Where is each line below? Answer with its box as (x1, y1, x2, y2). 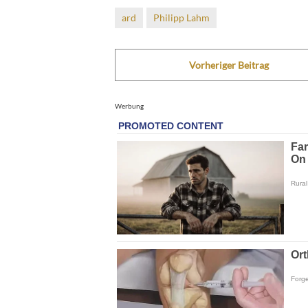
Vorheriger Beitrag (188, 58, 269, 71)
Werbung (115, 101, 144, 110)
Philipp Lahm (153, 11, 210, 23)
